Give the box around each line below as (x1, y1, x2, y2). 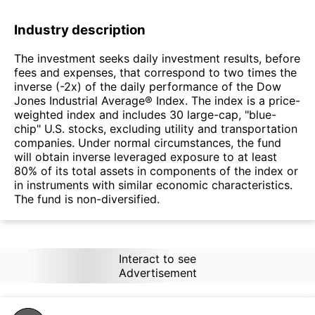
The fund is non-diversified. (14, 191, 160, 206)
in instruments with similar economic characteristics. (14, 177, 292, 192)
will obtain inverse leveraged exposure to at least (14, 149, 277, 164)
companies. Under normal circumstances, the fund (14, 135, 281, 150)
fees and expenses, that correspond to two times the (14, 65, 297, 79)
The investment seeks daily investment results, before (14, 51, 300, 65)
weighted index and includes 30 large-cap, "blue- (14, 107, 276, 122)
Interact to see (118, 251, 196, 266)
